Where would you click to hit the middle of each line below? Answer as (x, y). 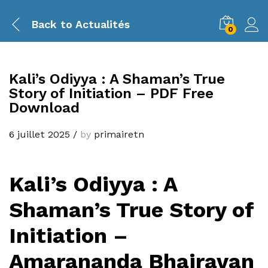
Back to (52, 24)
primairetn (119, 134)
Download (44, 108)
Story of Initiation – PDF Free (111, 93)
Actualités (101, 24)
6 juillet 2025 (39, 134)
